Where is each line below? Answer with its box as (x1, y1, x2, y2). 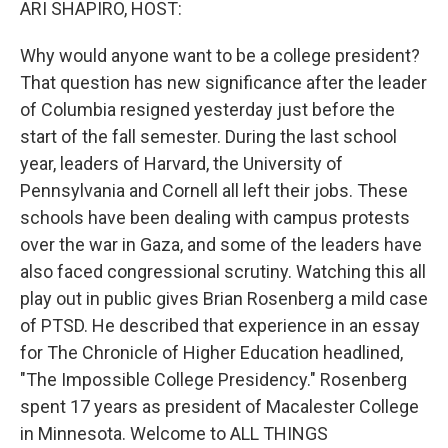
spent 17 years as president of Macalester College (20, 396, 419, 417)
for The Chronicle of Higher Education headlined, (20, 342, 403, 363)
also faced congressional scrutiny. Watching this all (20, 261, 426, 282)
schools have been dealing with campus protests (20, 207, 410, 228)
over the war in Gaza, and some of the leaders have (20, 234, 422, 255)
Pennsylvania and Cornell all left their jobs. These (20, 180, 408, 201)
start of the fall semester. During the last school (20, 126, 397, 147)
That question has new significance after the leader (20, 72, 427, 93)
